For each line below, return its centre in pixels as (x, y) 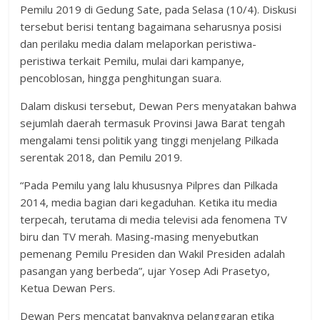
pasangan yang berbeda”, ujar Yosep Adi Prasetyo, (145, 270)
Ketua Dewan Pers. (68, 287)
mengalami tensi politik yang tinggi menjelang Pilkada (150, 140)
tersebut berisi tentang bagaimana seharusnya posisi (151, 26)
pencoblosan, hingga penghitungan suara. (121, 77)
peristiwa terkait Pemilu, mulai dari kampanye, (132, 60)
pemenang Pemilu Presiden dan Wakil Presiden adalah (153, 253)
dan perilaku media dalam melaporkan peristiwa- (139, 43)
